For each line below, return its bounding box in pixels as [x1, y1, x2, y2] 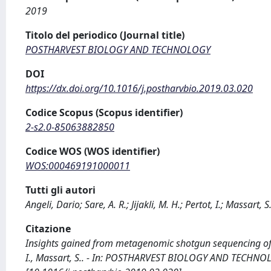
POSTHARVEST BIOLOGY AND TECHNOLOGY [25, 43, 211, 56]
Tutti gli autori [25, 183, 96, 197]
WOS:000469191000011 [25, 159, 130, 172]
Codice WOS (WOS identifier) [25, 145, 160, 158]
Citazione [25, 222, 71, 235]
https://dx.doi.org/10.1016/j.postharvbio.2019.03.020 [25, 82, 253, 95]
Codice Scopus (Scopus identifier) [25, 106, 183, 119]
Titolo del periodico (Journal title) [25, 28, 184, 42]
